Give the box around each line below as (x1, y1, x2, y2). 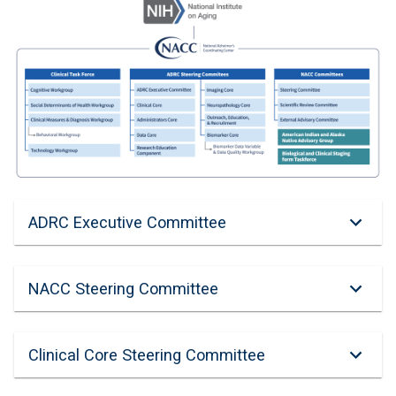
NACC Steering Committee (28, 279, 218, 298)
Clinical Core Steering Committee (28, 346, 265, 364)
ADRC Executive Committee (28, 213, 226, 232)
